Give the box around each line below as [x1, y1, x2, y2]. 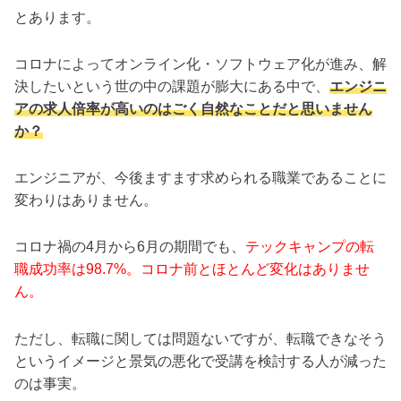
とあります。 [14, 9, 100, 25]
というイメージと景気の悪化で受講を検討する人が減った [14, 353, 387, 369]
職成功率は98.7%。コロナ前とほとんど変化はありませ [14, 261, 370, 277]
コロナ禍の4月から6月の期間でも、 [14, 239, 245, 255]
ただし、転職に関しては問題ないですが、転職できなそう [14, 330, 387, 346]
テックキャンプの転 [245, 239, 374, 255]
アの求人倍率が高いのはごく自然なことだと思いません [14, 100, 372, 116]
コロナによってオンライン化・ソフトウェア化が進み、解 [14, 55, 387, 72]
